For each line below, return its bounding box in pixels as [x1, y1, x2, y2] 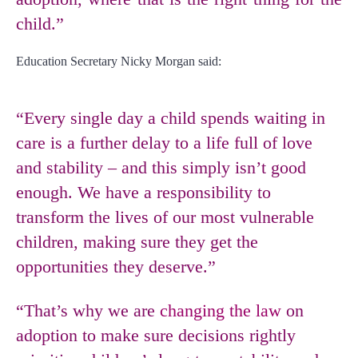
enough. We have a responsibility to [16, 182, 271, 203]
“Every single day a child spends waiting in [16, 108, 325, 129]
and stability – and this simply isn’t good [16, 157, 306, 178]
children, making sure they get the [16, 232, 258, 253]
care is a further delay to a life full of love [16, 133, 312, 153]
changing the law [160, 300, 281, 321]
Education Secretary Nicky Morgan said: [16, 54, 221, 69]
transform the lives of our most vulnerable [16, 207, 314, 228]
